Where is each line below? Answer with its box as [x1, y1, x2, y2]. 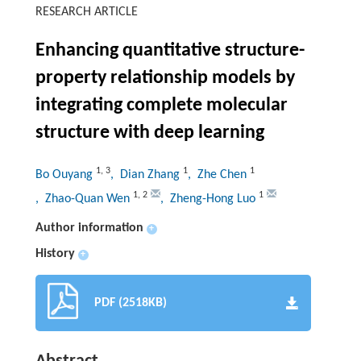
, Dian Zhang [110, 168, 183, 182]
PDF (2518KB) [93, 297, 167, 310]
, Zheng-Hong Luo [160, 193, 259, 206]
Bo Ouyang [35, 168, 96, 182]
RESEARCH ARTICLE [35, 6, 138, 19]
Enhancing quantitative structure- [35, 41, 305, 61]
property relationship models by [35, 68, 295, 89]
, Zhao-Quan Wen [35, 193, 133, 206]
